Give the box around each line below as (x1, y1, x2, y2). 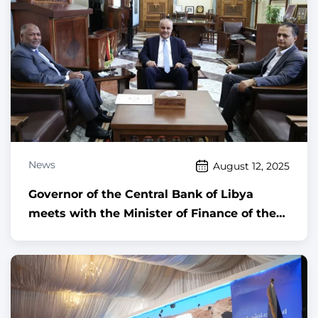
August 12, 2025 (213, 159, 290, 172)
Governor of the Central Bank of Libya (28, 187, 253, 202)
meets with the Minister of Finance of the (28, 207, 276, 221)
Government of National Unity (28, 226, 208, 240)
